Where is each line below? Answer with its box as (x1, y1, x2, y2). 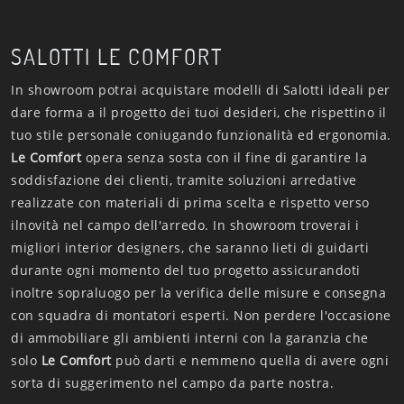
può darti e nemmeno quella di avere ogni (111, 352, 389, 369)
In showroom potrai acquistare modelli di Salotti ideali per (11, 81, 390, 98)
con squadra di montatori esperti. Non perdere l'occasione (11, 307, 391, 324)
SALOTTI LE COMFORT (11, 42, 223, 70)
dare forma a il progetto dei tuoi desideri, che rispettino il (11, 104, 387, 121)
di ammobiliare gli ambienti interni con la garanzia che (11, 329, 369, 346)
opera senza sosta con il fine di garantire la (81, 149, 367, 166)
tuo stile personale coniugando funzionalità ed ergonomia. (11, 126, 391, 143)
